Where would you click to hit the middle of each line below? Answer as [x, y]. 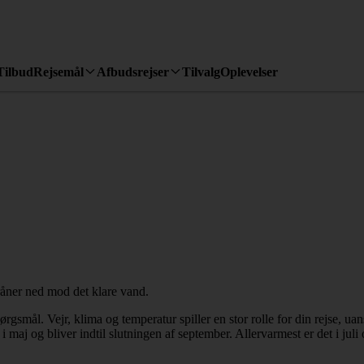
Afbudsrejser [133, 71]
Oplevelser [249, 71]
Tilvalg [201, 71]
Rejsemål [58, 71]
